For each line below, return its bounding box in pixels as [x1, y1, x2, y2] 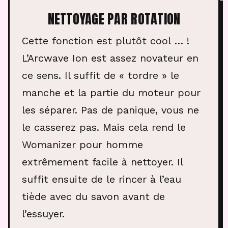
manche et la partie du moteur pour [22, 87, 201, 99]
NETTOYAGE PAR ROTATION [47, 9, 181, 30]
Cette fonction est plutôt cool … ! [22, 35, 189, 47]
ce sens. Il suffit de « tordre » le [22, 69, 179, 82]
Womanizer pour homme [22, 138, 143, 151]
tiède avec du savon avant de [22, 190, 165, 203]
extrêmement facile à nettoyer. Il [22, 156, 183, 168]
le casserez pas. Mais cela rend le [22, 121, 186, 134]
